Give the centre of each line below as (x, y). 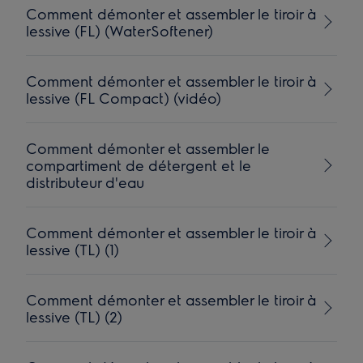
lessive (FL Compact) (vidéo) (124, 98)
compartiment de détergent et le (139, 165)
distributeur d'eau (85, 182)
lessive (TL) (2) (75, 316)
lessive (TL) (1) (73, 249)
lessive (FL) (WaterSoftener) (120, 30)
